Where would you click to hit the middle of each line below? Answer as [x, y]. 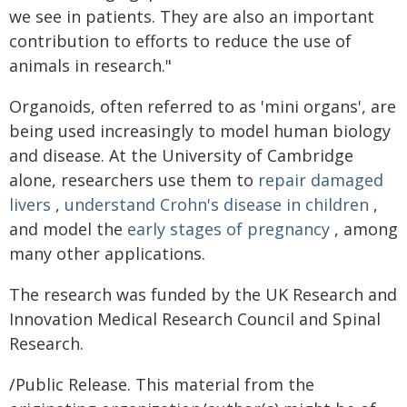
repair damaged [321, 180]
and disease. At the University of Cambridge [181, 155]
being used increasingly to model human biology [200, 131]
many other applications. [107, 253]
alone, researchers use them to [134, 180]
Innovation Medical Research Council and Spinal [195, 319]
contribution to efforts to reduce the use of [180, 41]
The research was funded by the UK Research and [203, 294]
